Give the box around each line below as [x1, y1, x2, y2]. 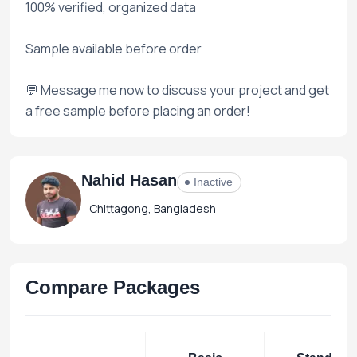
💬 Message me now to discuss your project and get [25, 80, 329, 99]
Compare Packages [25, 276, 200, 298]
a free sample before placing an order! [25, 101, 250, 120]
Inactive [194, 175, 233, 188]
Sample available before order [25, 39, 202, 57]
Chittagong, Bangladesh [89, 200, 216, 216]
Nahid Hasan [81, 171, 177, 189]
